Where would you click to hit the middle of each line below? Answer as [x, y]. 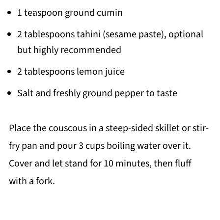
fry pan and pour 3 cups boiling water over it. [100, 146]
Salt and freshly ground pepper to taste [97, 93]
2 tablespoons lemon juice [71, 72]
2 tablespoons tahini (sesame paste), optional [110, 34]
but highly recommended [69, 50]
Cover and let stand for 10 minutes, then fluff [100, 164]
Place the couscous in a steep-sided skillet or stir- [109, 128]
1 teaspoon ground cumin [70, 13]
